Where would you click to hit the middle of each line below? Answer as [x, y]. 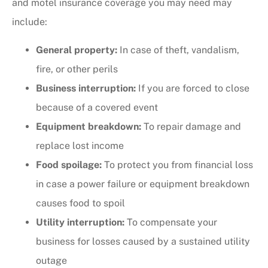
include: [30, 22]
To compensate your [171, 222]
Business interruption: [87, 88]
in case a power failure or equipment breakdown [143, 184]
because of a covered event [97, 107]
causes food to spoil [80, 203]
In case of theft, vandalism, [178, 50]
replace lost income [80, 145]
